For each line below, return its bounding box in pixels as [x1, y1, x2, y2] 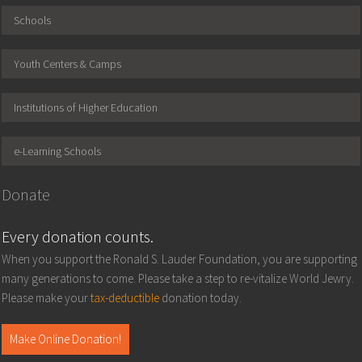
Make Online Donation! [10, 330, 122, 347]
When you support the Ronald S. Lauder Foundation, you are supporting [2, 250, 358, 267]
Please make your [2, 289, 91, 305]
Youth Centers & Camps [14, 56, 122, 71]
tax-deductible [90, 289, 160, 305]
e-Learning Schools [14, 143, 102, 158]
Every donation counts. [2, 225, 154, 246]
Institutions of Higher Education [14, 99, 158, 115]
